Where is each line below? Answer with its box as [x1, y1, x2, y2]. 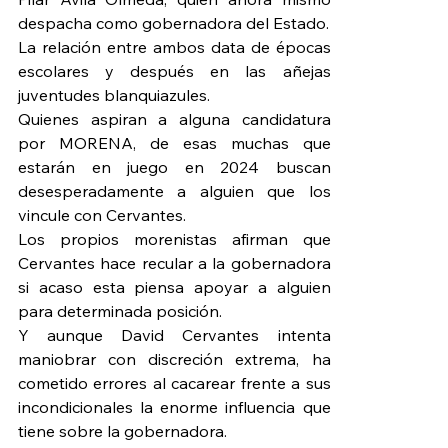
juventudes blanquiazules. [18, 85, 210, 106]
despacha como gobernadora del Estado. [18, 13, 329, 34]
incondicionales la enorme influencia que [18, 397, 331, 418]
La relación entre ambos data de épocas [18, 37, 331, 58]
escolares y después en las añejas [18, 61, 331, 82]
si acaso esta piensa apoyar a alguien [18, 277, 331, 298]
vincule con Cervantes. [18, 205, 186, 226]
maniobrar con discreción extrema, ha [18, 349, 331, 370]
